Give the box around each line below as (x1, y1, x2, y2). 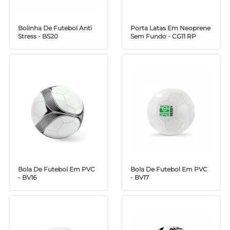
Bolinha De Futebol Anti (18, 24, 92, 32)
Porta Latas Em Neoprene (130, 24, 210, 32)
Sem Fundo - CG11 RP (130, 32, 196, 40)
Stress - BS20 (18, 32, 59, 40)
